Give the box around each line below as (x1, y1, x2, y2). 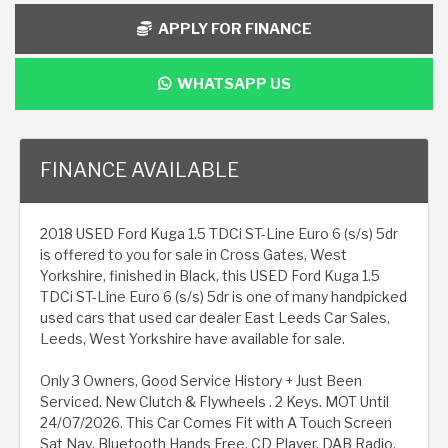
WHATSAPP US (170, 74, 291, 93)
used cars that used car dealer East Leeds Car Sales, (40, 308, 390, 326)
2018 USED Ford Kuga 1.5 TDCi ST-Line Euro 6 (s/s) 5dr (40, 224, 398, 242)
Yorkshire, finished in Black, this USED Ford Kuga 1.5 (40, 266, 380, 284)
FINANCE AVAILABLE (40, 157, 239, 182)
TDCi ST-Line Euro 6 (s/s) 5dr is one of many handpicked (40, 287, 407, 305)
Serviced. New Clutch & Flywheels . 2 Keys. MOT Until (40, 392, 389, 410)
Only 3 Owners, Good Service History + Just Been (40, 371, 362, 389)
